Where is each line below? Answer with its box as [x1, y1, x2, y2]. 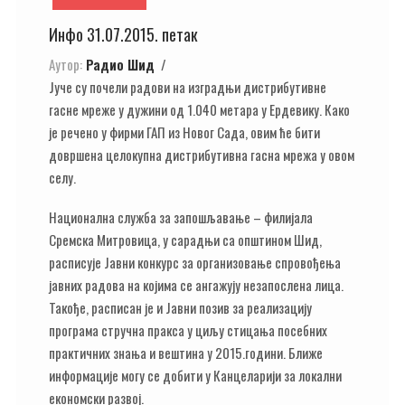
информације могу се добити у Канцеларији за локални [49, 365, 342, 385]
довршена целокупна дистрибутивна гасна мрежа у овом [49, 144, 354, 165]
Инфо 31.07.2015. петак [49, 23, 198, 46]
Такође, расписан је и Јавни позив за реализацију [49, 297, 312, 317]
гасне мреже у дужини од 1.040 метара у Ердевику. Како [49, 99, 350, 119]
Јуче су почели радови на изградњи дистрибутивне [49, 76, 326, 97]
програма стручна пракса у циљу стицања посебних [49, 320, 327, 340]
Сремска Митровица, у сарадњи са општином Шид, [49, 230, 322, 250]
